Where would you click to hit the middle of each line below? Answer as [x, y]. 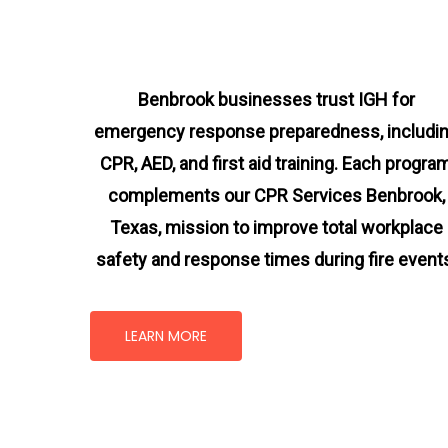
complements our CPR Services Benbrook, [276, 195]
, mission [193, 227]
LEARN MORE [166, 336]
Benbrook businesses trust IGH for [276, 99]
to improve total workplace [335, 227]
